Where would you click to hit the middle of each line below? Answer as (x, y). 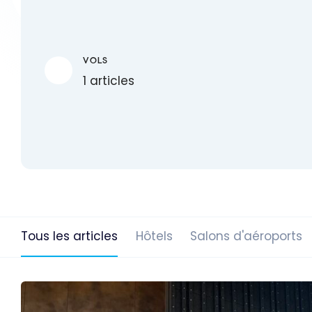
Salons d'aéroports (246, 236)
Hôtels (154, 236)
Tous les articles (69, 236)
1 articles (109, 81)
